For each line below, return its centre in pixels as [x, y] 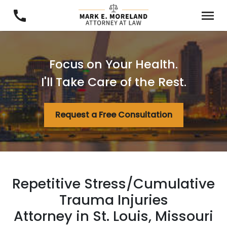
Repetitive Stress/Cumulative [113, 184]
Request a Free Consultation [113, 115]
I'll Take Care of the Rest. [113, 82]
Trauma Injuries [113, 200]
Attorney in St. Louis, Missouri [113, 216]
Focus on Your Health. [113, 64]
